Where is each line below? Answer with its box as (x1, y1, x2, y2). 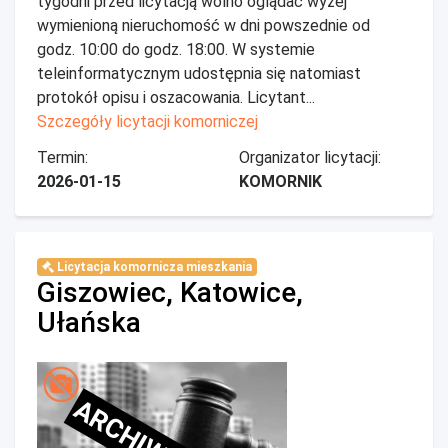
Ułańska (37, 306, 141, 339)
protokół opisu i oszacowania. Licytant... (37, 88, 315, 107)
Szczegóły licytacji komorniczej (37, 112, 258, 131)
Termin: (37, 148, 88, 167)
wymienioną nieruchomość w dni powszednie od (37, 16, 370, 35)
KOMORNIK (239, 172, 322, 191)
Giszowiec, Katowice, (37, 276, 303, 309)
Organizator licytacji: (239, 148, 381, 167)
